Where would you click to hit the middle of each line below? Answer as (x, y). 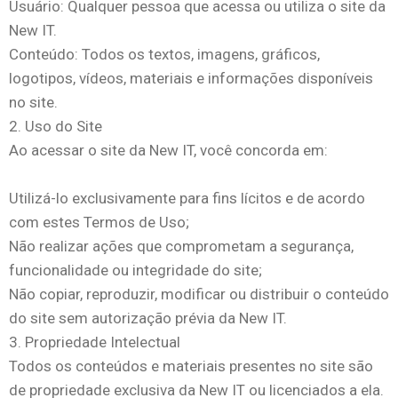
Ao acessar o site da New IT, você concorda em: (168, 150)
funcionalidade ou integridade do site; (135, 270)
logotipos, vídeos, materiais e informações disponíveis (191, 78)
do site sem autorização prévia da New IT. (148, 318)
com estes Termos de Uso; (99, 222)
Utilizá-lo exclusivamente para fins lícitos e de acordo (187, 198)
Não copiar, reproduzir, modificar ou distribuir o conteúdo (199, 294)
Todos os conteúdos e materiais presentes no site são (191, 366)
